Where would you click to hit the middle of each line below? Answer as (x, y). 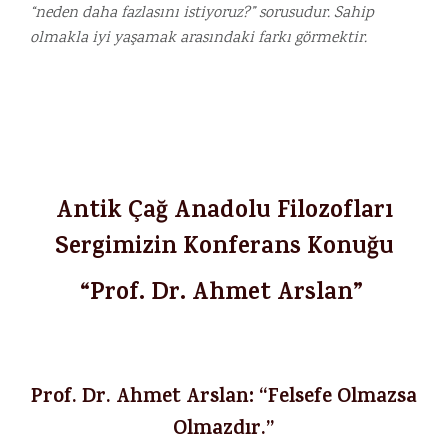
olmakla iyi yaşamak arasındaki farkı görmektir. (198, 38)
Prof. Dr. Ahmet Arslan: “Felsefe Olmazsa (224, 398)
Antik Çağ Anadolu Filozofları (224, 213)
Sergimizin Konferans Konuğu (224, 249)
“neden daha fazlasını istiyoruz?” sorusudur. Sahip (202, 13)
